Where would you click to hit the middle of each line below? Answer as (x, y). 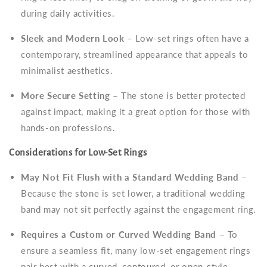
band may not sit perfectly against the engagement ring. (139, 209)
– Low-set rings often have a (187, 38)
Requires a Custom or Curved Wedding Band (119, 234)
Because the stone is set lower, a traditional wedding (133, 193)
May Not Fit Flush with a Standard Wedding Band (130, 177)
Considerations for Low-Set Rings (78, 152)
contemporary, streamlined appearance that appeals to (135, 54)
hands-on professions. (68, 127)
